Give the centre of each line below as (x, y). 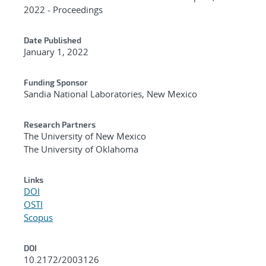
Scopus (38, 217)
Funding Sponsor (56, 82)
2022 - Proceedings (63, 9)
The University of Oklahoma (81, 149)
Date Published (53, 40)
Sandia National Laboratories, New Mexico (110, 94)
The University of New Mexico (85, 136)
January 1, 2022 (56, 51)
